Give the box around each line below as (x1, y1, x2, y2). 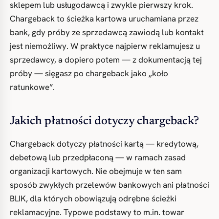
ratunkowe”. (10, 82, 55, 92)
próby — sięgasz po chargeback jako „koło (10, 68, 168, 79)
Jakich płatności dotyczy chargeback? (10, 115, 199, 127)
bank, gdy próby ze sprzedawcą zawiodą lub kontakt (10, 27, 204, 38)
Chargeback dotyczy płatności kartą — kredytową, (10, 138, 198, 149)
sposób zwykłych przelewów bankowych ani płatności (10, 179, 209, 190)
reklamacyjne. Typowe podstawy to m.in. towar (10, 207, 184, 218)
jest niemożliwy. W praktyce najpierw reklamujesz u (10, 41, 200, 51)
